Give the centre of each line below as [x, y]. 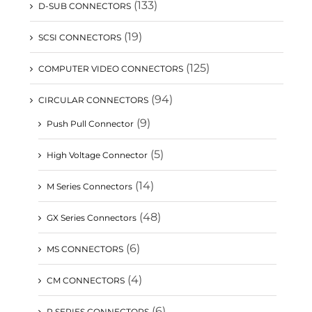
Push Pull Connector [90, 123]
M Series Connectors [89, 186]
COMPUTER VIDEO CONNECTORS [111, 68]
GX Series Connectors [92, 217]
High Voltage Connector [97, 155]
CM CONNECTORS [86, 280]
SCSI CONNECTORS [80, 37]
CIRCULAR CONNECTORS [93, 100]
